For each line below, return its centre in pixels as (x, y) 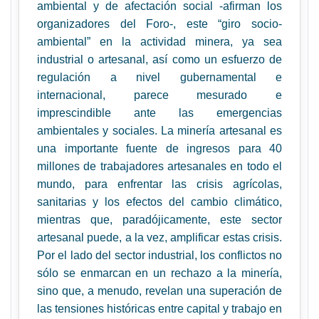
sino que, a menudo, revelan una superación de (159, 291)
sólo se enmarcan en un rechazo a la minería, (159, 273)
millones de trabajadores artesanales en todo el (159, 166)
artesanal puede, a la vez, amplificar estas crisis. (159, 237)
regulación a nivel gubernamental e (159, 77)
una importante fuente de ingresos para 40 (159, 148)
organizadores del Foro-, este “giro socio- (159, 24)
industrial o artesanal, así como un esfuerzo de (159, 59)
